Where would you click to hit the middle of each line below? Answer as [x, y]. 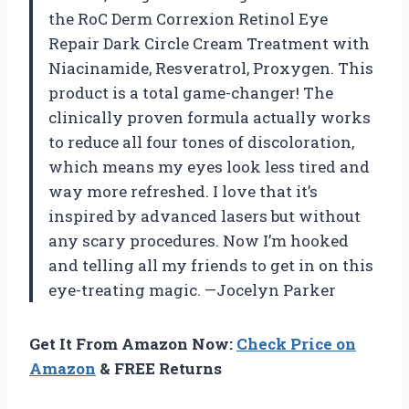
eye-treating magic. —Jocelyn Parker [192, 290]
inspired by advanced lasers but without [204, 216]
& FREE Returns [159, 369]
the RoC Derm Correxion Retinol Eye [188, 19]
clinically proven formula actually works [210, 118]
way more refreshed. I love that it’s [183, 192]
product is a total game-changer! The [191, 93]
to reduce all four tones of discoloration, [201, 142]
